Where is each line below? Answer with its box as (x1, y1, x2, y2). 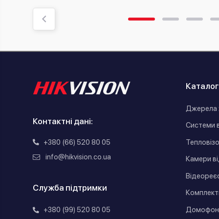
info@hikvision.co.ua (45, 152, 111, 161)
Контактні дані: (33, 116, 93, 126)
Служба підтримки (33, 182, 107, 193)
